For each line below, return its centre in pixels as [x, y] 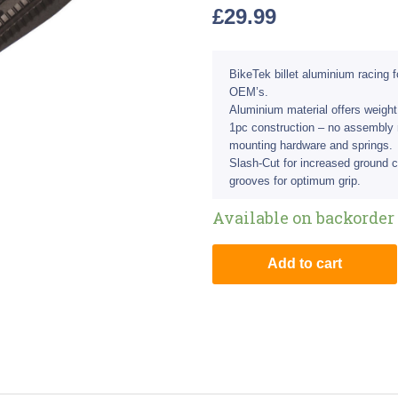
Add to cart [305, 263]
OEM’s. [249, 92]
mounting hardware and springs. [311, 146]
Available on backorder [303, 217]
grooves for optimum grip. [295, 181]
